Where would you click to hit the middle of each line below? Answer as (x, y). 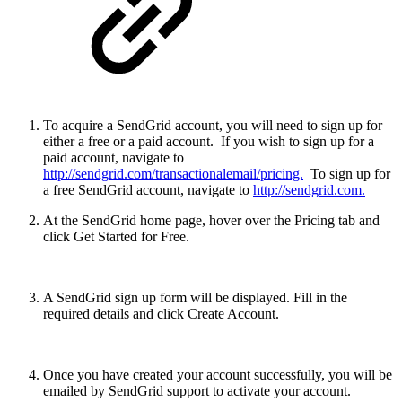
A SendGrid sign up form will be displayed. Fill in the (195, 298)
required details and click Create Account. (163, 314)
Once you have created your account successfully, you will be (218, 375)
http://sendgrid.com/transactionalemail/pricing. (173, 174)
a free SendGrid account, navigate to (148, 190)
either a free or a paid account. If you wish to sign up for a (209, 142)
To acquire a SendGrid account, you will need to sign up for (213, 126)
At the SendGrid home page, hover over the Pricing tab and (211, 221)
